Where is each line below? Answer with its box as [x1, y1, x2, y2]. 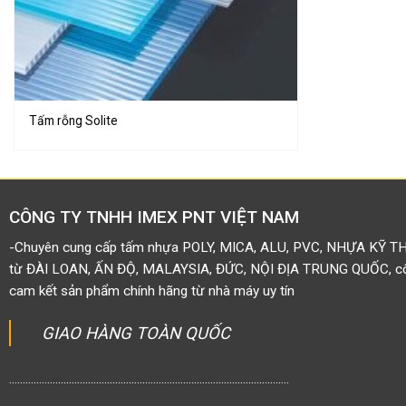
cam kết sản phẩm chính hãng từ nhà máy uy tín [8, 282, 295, 299]
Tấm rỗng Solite [29, 113, 119, 129]
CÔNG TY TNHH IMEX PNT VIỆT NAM [8, 207, 299, 228]
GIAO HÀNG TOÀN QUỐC [42, 323, 231, 343]
